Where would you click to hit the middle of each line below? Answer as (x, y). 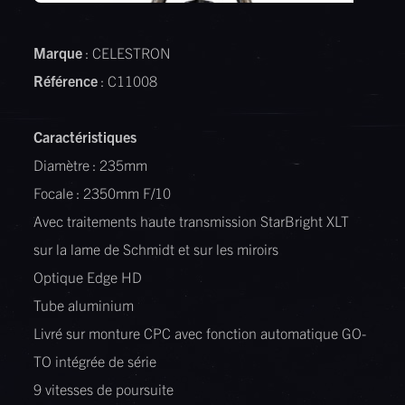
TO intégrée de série (95, 361)
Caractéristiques (85, 137)
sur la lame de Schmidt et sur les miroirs (156, 249)
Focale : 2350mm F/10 (103, 193)
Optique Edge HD (88, 277)
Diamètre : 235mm (91, 165)
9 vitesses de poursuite (104, 389)
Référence (66, 81)
